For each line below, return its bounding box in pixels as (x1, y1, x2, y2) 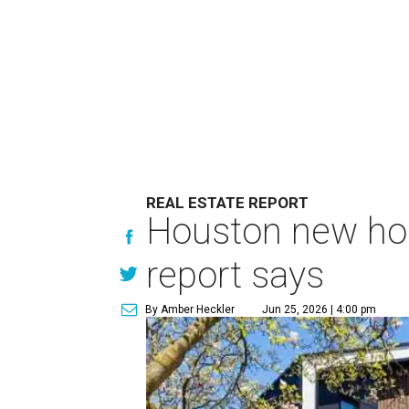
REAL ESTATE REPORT (146, 194, 309, 212)
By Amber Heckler (145, 303, 236, 316)
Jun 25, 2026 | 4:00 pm (262, 303, 377, 316)
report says (146, 254, 325, 297)
